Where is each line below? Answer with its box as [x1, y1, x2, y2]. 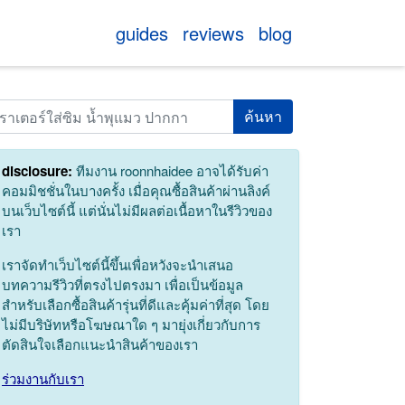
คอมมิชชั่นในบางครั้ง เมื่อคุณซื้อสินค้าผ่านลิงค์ [2, 180, 271, 200]
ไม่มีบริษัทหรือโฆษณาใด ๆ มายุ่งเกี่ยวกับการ [2, 314, 261, 334]
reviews [183, 19, 244, 46]
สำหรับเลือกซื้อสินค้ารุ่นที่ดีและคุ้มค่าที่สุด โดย [2, 294, 270, 314]
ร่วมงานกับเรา [2, 368, 85, 388]
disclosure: [2, 160, 73, 181]
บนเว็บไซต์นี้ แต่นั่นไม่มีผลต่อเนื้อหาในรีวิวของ [2, 200, 273, 220]
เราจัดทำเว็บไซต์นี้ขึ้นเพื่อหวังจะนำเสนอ [2, 254, 234, 274]
